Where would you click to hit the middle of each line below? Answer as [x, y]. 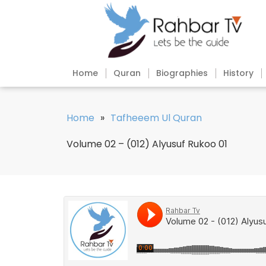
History [238, 73]
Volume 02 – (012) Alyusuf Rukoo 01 [147, 144]
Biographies [182, 73]
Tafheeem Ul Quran [156, 118]
